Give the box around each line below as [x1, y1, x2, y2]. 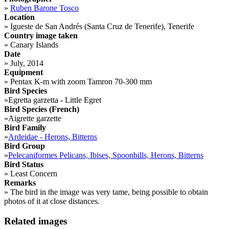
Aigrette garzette [8, 114, 61, 123]
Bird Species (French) [4, 105, 79, 114]
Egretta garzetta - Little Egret [8, 96, 101, 105]
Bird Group [4, 142, 45, 151]
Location [4, 13, 35, 22]
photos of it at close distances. [4, 197, 100, 206]
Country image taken [4, 31, 78, 40]
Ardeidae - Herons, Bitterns [8, 132, 97, 142]
